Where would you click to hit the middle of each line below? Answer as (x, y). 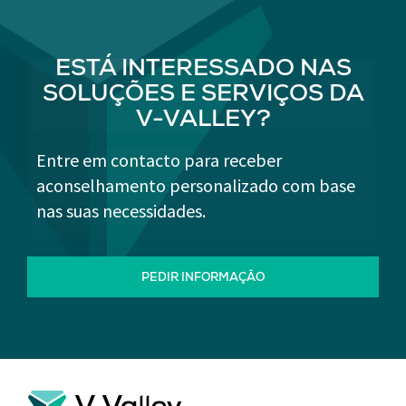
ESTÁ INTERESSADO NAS (203, 71)
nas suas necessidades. (121, 211)
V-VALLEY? (203, 121)
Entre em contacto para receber (159, 160)
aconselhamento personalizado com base (196, 185)
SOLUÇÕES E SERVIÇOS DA (203, 96)
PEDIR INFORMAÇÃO (203, 279)
